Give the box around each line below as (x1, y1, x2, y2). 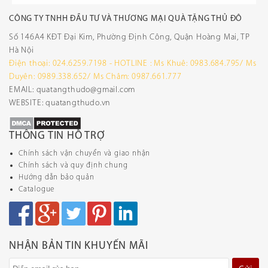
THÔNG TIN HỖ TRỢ (9, 130, 105, 142)
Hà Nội (9, 46, 34, 56)
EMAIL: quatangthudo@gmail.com (9, 86, 136, 95)
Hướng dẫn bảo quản (19, 173, 95, 182)
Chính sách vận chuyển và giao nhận (19, 150, 151, 158)
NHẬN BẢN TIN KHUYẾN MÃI (9, 240, 148, 252)
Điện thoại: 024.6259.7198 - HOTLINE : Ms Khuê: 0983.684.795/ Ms (9, 59, 257, 69)
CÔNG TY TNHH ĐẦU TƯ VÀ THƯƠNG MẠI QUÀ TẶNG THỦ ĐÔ (9, 14, 243, 24)
